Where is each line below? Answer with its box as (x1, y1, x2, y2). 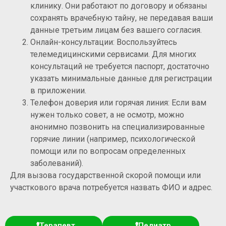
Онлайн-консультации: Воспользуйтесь (30, 37, 177, 47)
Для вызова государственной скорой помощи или (10, 170, 201, 180)
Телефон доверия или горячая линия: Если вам (30, 97, 206, 107)
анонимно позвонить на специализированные (30, 122, 205, 132)
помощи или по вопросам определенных (30, 146, 186, 156)
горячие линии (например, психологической (30, 134, 195, 144)
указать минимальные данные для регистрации (30, 73, 212, 83)
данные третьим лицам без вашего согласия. (30, 25, 202, 35)
